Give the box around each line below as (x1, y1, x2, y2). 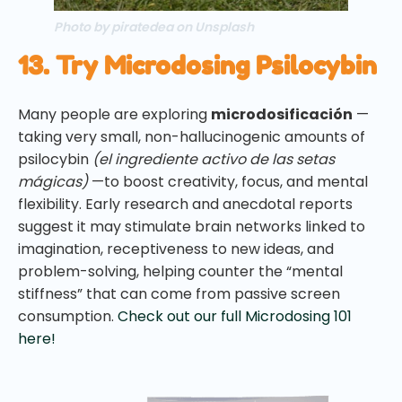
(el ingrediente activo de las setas (92, 148, 335, 170)
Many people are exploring (18, 103, 211, 125)
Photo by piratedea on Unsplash (54, 17, 254, 36)
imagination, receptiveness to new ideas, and (18, 238, 334, 259)
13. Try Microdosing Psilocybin (18, 49, 377, 81)
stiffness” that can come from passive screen (18, 283, 340, 304)
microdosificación (211, 103, 353, 125)
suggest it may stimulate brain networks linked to (18, 215, 365, 237)
